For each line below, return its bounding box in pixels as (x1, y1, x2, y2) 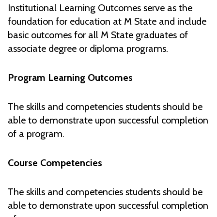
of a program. (8, 128, 64, 140)
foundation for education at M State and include (8, 15, 206, 28)
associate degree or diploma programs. (8, 43, 168, 55)
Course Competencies (8, 157, 102, 169)
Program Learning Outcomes (8, 72, 133, 84)
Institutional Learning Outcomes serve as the (8, 2, 192, 14)
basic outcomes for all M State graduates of (8, 29, 188, 41)
